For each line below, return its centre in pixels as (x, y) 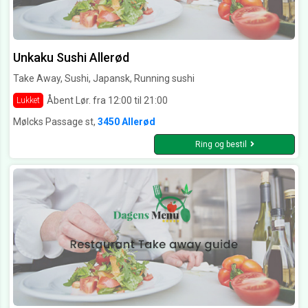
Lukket (28, 101)
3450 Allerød (126, 122)
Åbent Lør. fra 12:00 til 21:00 (107, 100)
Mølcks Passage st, (55, 122)
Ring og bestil (221, 145)
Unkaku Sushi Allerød (71, 58)
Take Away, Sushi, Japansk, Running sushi (104, 79)
